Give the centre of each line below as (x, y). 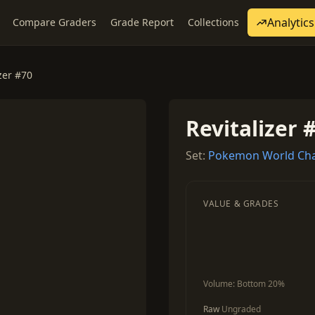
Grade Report (142, 22)
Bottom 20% (261, 284)
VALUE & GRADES (241, 204)
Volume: (220, 284)
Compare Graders (54, 22)
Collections (213, 22)
